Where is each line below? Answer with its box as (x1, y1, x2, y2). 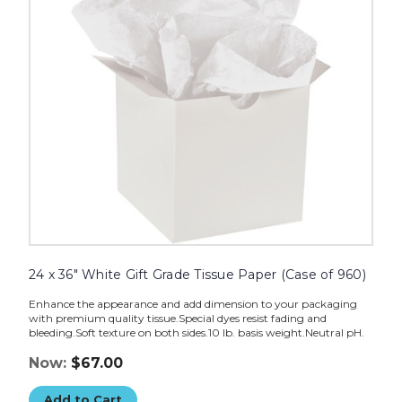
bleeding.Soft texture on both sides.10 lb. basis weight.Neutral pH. (28, 326, 364, 340)
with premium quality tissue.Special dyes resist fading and (28, 311, 327, 326)
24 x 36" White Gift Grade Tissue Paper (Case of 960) (28, 267, 366, 284)
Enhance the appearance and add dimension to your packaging (28, 297, 357, 311)
